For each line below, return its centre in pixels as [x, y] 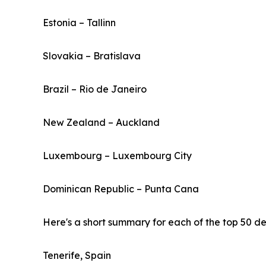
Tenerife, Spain [77, 256]
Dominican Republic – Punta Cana [121, 189]
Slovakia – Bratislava [92, 56]
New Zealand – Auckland [101, 123]
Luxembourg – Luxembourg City [117, 156]
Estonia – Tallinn [79, 23]
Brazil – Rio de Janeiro [95, 89]
